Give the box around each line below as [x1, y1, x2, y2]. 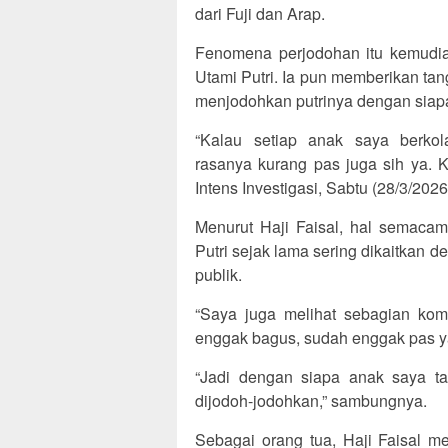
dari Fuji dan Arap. [195, 2, 325, 26]
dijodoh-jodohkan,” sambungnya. [195, 389, 427, 413]
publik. [195, 263, 242, 287]
